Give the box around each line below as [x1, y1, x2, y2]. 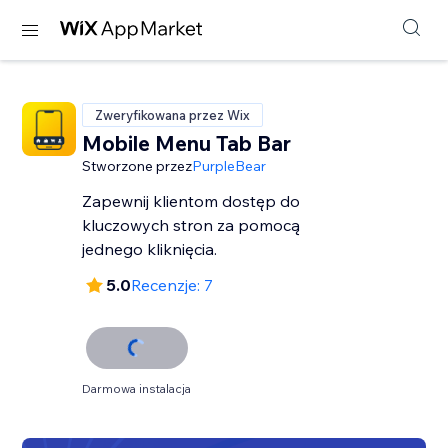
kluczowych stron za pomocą [82, 215, 301, 235]
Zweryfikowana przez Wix [95, 107, 251, 123]
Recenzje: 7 [131, 275, 214, 295]
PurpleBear [192, 157, 267, 175]
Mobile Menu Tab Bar [82, 130, 292, 156]
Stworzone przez [82, 157, 193, 175]
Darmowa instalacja [82, 381, 192, 396]
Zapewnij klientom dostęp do [82, 191, 301, 211]
